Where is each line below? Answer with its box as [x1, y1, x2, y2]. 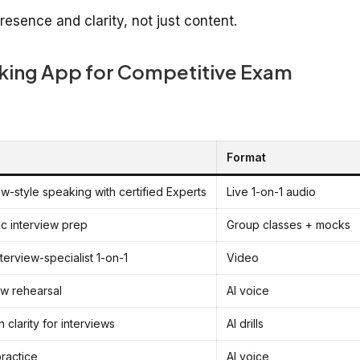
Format [227, 149, 266, 164]
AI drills [227, 316, 264, 330]
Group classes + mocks [227, 217, 350, 231]
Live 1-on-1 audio [227, 184, 316, 198]
